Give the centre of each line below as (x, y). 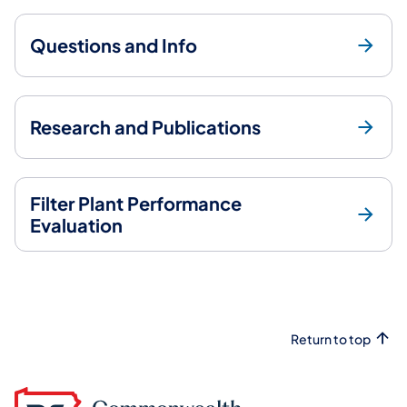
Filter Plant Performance (136, 203)
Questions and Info (114, 45)
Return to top (331, 338)
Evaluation (76, 224)
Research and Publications (145, 126)
